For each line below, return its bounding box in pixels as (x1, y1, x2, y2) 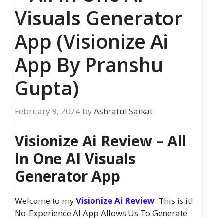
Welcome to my (15, 195, 76, 207)
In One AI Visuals (15, 148, 136, 169)
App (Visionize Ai (15, 28, 168, 54)
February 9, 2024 (15, 105, 80, 117)
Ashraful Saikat (94, 105, 153, 117)
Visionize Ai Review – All (15, 131, 186, 151)
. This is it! (155, 195, 193, 207)
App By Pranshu (15, 51, 163, 78)
